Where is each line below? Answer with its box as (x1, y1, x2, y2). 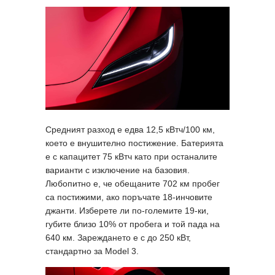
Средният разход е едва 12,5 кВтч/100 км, (45, 125, 215, 135)
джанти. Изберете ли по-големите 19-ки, (45, 206, 209, 216)
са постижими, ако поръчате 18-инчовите (45, 192, 212, 203)
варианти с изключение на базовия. (45, 165, 190, 176)
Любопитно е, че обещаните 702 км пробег (45, 179, 220, 189)
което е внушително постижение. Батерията (45, 138, 223, 149)
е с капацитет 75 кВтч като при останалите (45, 152, 217, 162)
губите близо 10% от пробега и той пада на (45, 219, 220, 230)
